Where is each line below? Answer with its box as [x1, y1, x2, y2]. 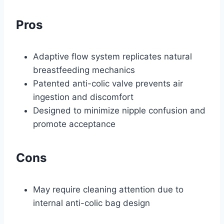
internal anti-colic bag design [33, 198, 150, 208]
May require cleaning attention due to [33, 184, 183, 195]
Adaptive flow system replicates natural [33, 51, 192, 62]
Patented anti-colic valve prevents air [33, 78, 183, 89]
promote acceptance [33, 119, 115, 129]
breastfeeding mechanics [33, 65, 135, 75]
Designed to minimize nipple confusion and [33, 105, 205, 116]
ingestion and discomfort [33, 92, 133, 102]
